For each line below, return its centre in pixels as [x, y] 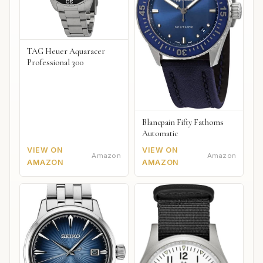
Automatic [160, 133]
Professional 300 [55, 63]
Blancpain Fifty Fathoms [183, 122]
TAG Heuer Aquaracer [66, 52]
